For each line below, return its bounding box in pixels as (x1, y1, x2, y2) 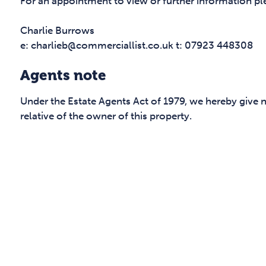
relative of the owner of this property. (20, 110, 192, 122)
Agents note (20, 67, 106, 84)
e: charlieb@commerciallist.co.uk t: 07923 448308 (20, 39, 253, 52)
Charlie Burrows (20, 24, 94, 37)
